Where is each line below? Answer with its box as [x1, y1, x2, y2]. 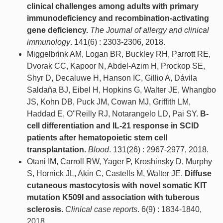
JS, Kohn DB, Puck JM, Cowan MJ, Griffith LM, [27, 98, 191, 107]
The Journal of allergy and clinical [90, 26, 209, 35]
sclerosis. [27, 205, 63, 214]
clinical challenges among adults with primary [27, 2, 199, 11]
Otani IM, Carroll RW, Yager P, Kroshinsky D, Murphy [27, 157, 212, 166]
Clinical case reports [65, 205, 137, 214]
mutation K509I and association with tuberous [27, 193, 200, 202]
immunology [27, 38, 70, 47]
